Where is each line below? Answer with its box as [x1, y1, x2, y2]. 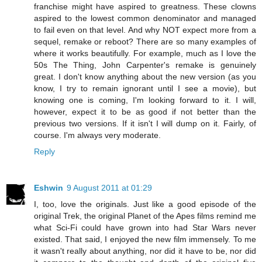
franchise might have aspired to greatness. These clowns [34, 1, 256, 11]
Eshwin [34, 182, 63, 192]
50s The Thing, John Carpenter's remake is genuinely [34, 60, 256, 70]
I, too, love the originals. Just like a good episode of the [34, 199, 256, 209]
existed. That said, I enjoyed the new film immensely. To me [34, 234, 256, 244]
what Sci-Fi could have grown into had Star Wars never [34, 222, 256, 232]
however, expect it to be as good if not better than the [34, 106, 256, 116]
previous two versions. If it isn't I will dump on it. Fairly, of [34, 118, 256, 128]
